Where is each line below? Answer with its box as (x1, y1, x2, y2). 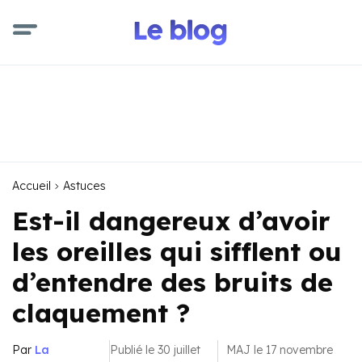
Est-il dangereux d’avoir (12, 204, 330, 237)
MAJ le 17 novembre (225, 343, 333, 357)
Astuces (63, 179, 106, 193)
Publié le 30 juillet (109, 343, 200, 357)
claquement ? (12, 297, 190, 329)
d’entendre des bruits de (12, 266, 333, 298)
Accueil (12, 179, 51, 193)
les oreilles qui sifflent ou (12, 235, 342, 267)
